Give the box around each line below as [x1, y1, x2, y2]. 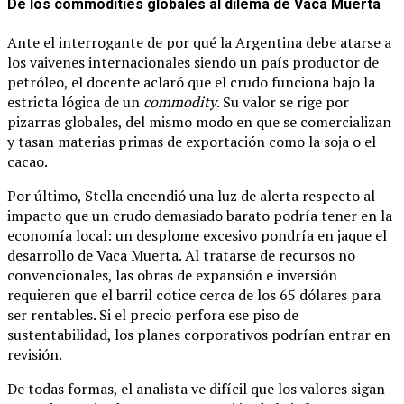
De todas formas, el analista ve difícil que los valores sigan [7, 378, 385, 399]
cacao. [7, 151, 48, 171]
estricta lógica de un [7, 91, 143, 112]
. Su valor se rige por [216, 91, 349, 112]
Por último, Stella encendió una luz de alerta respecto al [7, 185, 375, 206]
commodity [143, 91, 216, 112]
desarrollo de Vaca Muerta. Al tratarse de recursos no [7, 244, 355, 265]
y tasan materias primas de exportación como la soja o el [7, 131, 376, 151]
